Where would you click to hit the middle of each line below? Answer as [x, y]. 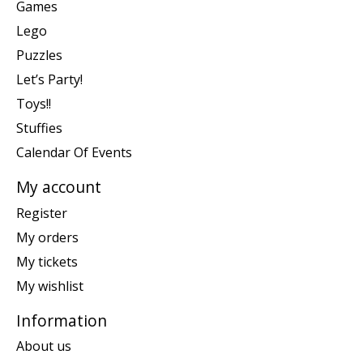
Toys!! [34, 104]
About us [44, 346]
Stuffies [39, 128]
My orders [47, 237]
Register [42, 213]
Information [62, 320]
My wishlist [50, 286]
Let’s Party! [49, 80]
